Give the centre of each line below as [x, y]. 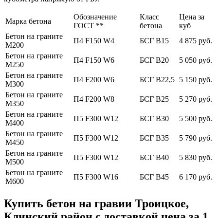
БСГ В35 [154, 138]
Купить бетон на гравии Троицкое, [96, 203]
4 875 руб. [196, 40]
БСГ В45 [154, 177]
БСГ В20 [154, 60]
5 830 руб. [196, 157]
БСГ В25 [154, 99]
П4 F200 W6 [94, 79]
